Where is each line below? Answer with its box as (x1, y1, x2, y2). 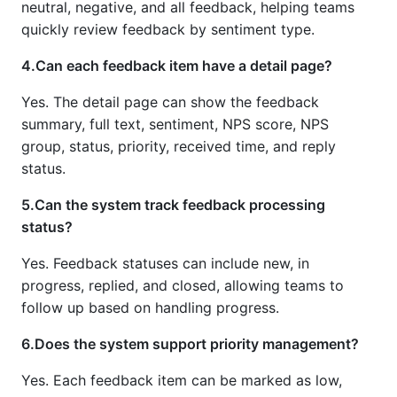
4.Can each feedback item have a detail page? (21, 57, 332, 75)
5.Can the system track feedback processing (21, 196, 325, 214)
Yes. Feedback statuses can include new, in (21, 254, 309, 273)
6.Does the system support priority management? (21, 335, 359, 354)
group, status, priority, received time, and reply (21, 137, 336, 156)
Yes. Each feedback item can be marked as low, (21, 371, 342, 390)
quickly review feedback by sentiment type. (21, 20, 315, 39)
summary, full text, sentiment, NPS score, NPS (21, 115, 329, 134)
